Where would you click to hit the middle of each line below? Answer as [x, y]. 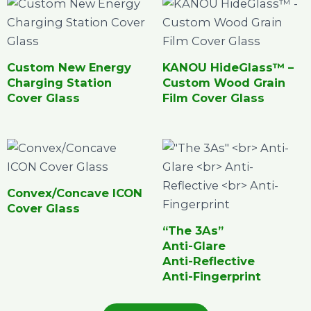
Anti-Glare [194, 246]
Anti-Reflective [209, 261]
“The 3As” [193, 231]
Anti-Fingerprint [212, 277]
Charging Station [59, 82]
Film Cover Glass [213, 98]
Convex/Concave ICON [75, 193]
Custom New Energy [69, 67]
